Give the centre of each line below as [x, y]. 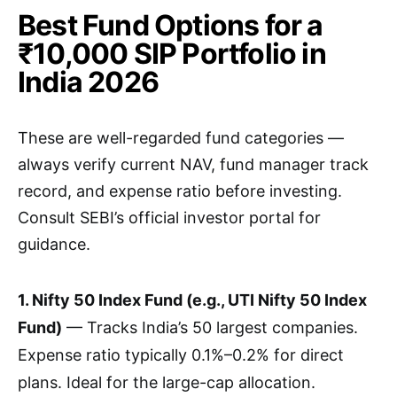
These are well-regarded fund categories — [181, 138]
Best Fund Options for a [171, 26]
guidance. [54, 245]
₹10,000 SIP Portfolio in [172, 54]
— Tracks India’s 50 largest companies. [210, 328]
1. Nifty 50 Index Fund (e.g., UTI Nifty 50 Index [192, 300]
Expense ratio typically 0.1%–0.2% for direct [181, 355]
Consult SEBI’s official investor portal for [169, 218]
